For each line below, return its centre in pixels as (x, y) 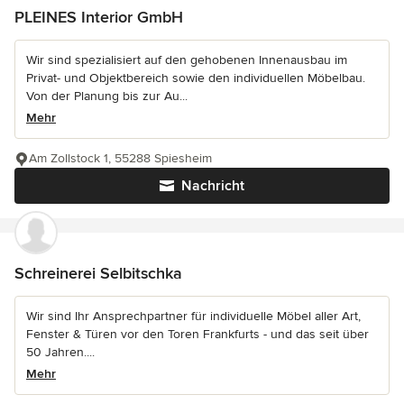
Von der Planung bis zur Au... (107, 96)
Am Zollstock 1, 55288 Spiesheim (120, 158)
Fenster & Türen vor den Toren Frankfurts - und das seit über (197, 334)
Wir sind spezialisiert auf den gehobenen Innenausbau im (187, 60)
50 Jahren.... (60, 352)
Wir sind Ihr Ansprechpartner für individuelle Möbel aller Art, (193, 316)
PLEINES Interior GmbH (99, 17)
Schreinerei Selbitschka (98, 273)
